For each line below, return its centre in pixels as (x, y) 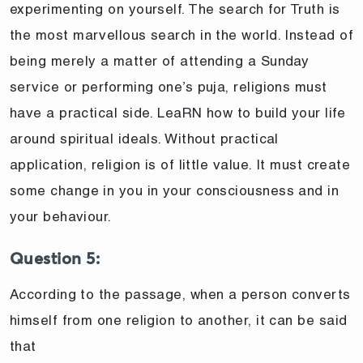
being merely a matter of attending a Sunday (160, 60)
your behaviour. (61, 216)
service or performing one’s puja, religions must (169, 86)
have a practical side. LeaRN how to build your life (177, 112)
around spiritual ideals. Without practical (144, 138)
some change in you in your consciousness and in (175, 190)
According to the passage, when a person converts (180, 294)
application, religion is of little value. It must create (180, 164)
